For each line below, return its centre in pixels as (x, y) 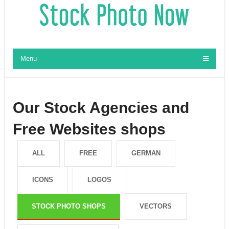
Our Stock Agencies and (101, 108)
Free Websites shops (89, 129)
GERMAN (146, 153)
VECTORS (155, 206)
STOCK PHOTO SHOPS (68, 206)
